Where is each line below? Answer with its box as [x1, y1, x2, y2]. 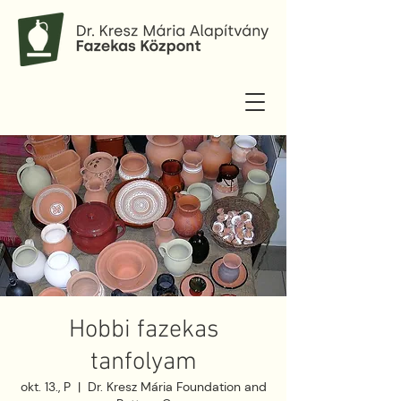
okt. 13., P [20, 379, 71, 395]
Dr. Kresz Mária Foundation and [87, 379, 267, 395]
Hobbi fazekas [68, 315, 218, 346]
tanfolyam [90, 347, 197, 378]
